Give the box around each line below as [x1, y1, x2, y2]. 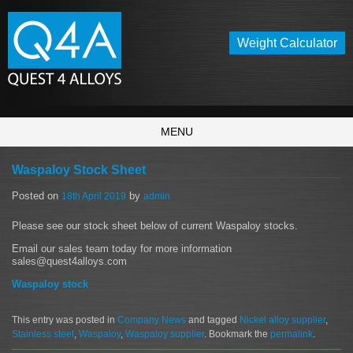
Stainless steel [12, 328, 74, 340]
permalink [270, 328, 313, 340]
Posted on [12, 190, 58, 202]
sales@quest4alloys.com [12, 255, 127, 267]
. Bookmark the [204, 328, 270, 340]
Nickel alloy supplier [240, 314, 325, 325]
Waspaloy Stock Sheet [12, 163, 146, 176]
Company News [117, 314, 186, 325]
